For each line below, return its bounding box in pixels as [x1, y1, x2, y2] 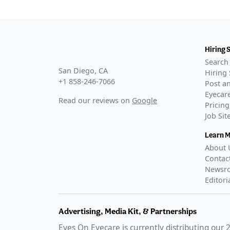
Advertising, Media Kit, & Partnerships [59, 206, 197, 217]
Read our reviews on [59, 95, 130, 106]
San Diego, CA [59, 66, 108, 76]
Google [132, 95, 157, 106]
